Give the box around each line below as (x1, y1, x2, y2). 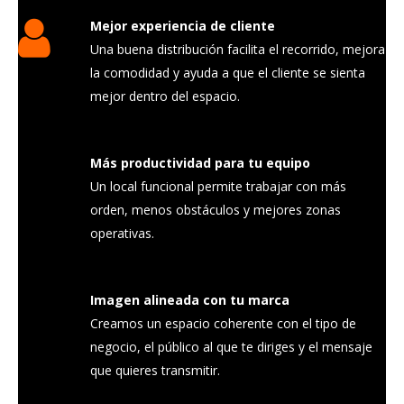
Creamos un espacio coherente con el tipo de (90, 315, 356, 332)
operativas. (90, 225, 154, 242)
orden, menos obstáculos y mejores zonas (90, 201, 341, 218)
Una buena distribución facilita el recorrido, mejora (90, 41, 385, 58)
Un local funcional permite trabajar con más (90, 178, 346, 195)
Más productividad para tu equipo (90, 154, 310, 171)
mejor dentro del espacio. (90, 87, 240, 105)
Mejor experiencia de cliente (90, 17, 275, 34)
